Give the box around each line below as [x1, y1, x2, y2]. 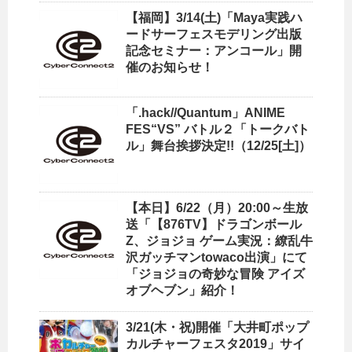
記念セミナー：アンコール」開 [126, 43, 302, 57]
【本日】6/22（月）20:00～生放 [126, 200, 308, 214]
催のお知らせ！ [126, 60, 214, 74]
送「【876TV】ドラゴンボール [126, 217, 302, 231]
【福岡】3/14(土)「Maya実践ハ [126, 10, 302, 24]
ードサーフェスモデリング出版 [126, 27, 302, 41]
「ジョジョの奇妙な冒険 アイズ [126, 266, 305, 280]
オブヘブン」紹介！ [126, 283, 239, 297]
